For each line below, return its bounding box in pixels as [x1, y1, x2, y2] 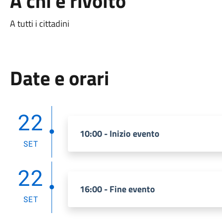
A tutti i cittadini [9, 17, 69, 30]
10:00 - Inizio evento [79, 127, 160, 140]
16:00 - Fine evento [79, 182, 155, 196]
